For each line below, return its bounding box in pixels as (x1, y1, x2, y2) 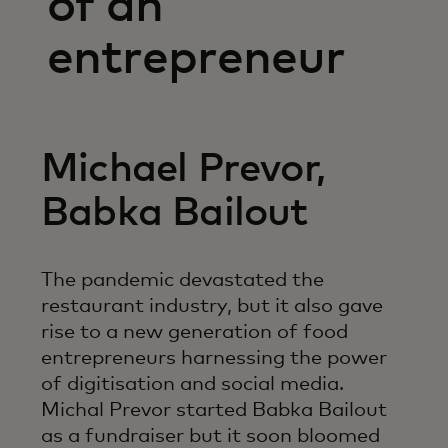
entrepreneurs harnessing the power (41, 347, 387, 368)
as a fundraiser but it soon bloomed (41, 425, 380, 446)
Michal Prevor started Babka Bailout (41, 399, 387, 420)
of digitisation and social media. (41, 373, 344, 394)
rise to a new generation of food (41, 321, 348, 342)
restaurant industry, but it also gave (41, 295, 383, 316)
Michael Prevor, (41, 148, 325, 189)
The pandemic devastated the (41, 269, 324, 290)
